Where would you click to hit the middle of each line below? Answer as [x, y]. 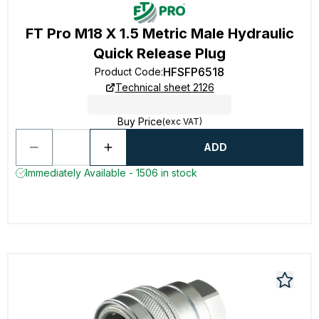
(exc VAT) [182, 121]
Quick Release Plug [159, 53]
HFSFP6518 [194, 72]
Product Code [128, 72]
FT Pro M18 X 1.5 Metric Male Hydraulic [159, 33]
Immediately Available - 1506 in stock [111, 173]
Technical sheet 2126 [164, 87]
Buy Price [140, 121]
